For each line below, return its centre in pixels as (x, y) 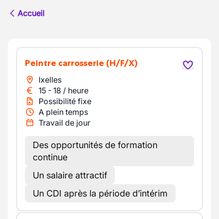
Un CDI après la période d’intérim (100, 193)
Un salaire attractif (70, 175)
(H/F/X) (122, 63)
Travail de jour (65, 123)
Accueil (31, 13)
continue (50, 157)
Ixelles (50, 80)
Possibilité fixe (65, 101)
